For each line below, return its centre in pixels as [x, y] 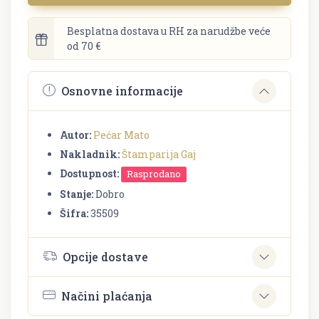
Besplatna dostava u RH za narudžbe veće [169, 31]
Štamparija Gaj [159, 154]
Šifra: [74, 213]
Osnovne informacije [122, 91]
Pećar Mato [121, 135]
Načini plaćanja [107, 296]
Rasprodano [154, 174]
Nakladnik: [90, 154]
